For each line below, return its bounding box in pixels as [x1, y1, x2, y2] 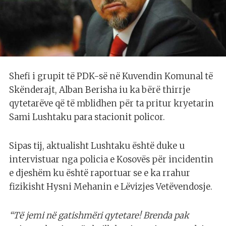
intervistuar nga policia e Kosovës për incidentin [9, 154, 213, 165]
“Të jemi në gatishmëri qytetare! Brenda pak [9, 210, 189, 221]
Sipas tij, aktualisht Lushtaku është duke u [9, 140, 185, 152]
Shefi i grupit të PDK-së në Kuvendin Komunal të [9, 71, 213, 82]
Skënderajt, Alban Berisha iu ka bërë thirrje [9, 84, 190, 96]
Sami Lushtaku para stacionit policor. [9, 111, 165, 123]
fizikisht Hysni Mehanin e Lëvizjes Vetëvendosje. [9, 181, 212, 193]
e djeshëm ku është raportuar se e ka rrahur [9, 167, 190, 179]
